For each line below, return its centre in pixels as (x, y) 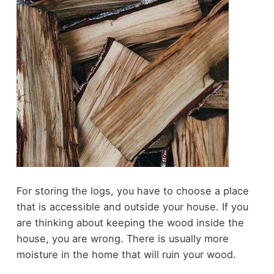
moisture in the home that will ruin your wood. (126, 255)
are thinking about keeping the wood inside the (130, 223)
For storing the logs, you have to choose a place (132, 191)
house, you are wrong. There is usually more (122, 239)
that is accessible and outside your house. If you (132, 207)
